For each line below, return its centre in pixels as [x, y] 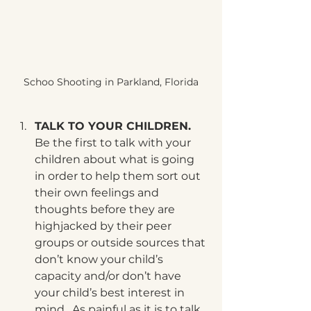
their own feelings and [98, 193]
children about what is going [116, 159]
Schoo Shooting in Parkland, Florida [111, 82]
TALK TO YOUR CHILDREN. [115, 126]
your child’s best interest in [111, 293]
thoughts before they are [106, 209]
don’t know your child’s [100, 259]
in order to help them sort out [119, 176]
